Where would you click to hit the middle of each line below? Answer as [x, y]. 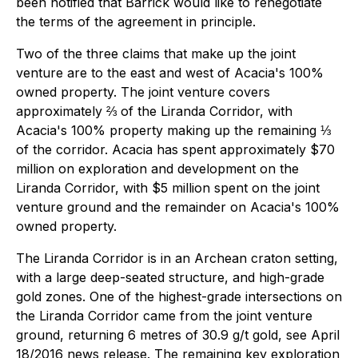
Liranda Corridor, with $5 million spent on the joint [168, 188]
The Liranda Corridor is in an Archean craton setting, [177, 258]
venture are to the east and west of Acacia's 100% [170, 73]
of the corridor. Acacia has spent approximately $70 [175, 149]
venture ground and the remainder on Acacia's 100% [178, 207]
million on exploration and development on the [157, 169]
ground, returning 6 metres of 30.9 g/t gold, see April [178, 335]
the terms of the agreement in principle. [136, 22]
